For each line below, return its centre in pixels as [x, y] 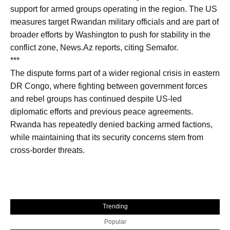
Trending [115, 206]
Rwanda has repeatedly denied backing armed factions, [111, 125]
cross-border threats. [47, 150]
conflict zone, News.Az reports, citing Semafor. [94, 48]
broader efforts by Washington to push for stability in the [110, 35]
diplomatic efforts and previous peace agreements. [102, 112]
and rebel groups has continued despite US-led [96, 99]
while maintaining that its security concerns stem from [107, 138]
